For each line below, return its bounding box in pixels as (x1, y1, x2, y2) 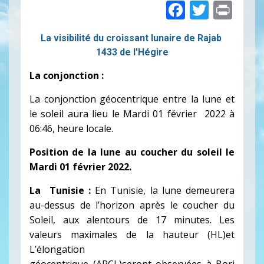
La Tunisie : (29, 183, 95, 197)
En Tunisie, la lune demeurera (95, 183, 235, 197)
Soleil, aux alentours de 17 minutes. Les (29, 213, 235, 226)
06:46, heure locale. (29, 121, 113, 135)
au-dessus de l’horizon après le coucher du (29, 198, 235, 212)
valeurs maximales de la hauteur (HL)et (29, 227, 235, 241)
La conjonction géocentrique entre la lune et (29, 92, 235, 105)
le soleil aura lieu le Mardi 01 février (29, 107, 204, 120)
